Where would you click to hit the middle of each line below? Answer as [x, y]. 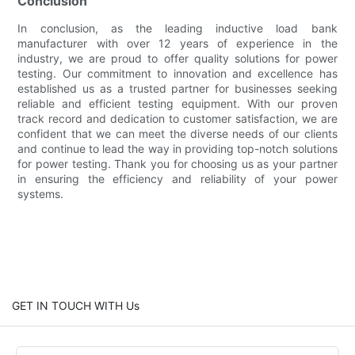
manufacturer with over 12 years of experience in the [177, 44]
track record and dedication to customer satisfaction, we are [177, 119]
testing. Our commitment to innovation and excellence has [177, 74]
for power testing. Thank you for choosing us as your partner [177, 164]
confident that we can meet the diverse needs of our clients [177, 134]
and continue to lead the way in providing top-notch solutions [177, 149]
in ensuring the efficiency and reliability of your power [177, 179]
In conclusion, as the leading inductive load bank [177, 29]
